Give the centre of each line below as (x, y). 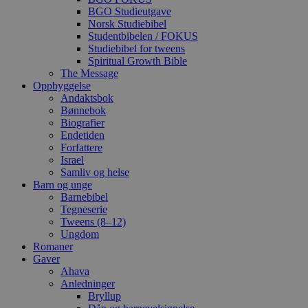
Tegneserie (84, 210)
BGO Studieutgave (130, 12)
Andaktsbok (87, 98)
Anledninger (88, 284)
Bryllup (104, 296)
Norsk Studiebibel (127, 24)
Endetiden (82, 135)
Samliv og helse (95, 173)
